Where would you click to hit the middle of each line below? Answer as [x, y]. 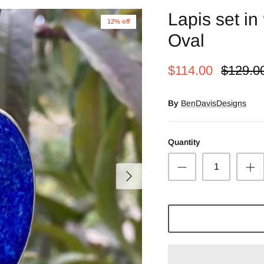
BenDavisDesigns [214, 103]
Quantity [184, 142]
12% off [119, 22]
